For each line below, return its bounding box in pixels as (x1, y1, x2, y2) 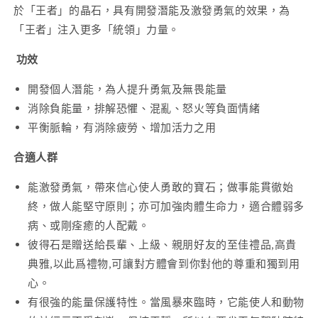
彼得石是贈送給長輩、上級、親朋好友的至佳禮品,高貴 (28, 238, 297, 252)
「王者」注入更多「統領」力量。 (13, 23, 180, 37)
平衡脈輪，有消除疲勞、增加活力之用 (28, 121, 216, 135)
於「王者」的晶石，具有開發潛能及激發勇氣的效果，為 (13, 4, 291, 18)
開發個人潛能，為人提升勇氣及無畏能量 (28, 82, 227, 97)
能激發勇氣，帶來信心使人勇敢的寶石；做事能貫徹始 (28, 180, 294, 194)
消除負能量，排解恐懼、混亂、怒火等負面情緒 (28, 102, 261, 116)
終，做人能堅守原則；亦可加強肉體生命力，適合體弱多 (28, 199, 305, 214)
